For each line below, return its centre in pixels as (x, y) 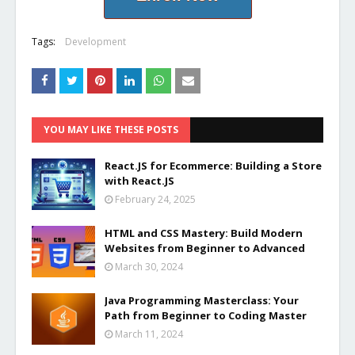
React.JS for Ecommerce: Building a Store (213, 165)
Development (95, 41)
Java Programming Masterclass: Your (202, 300)
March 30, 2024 (149, 266)
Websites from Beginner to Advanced (205, 248)
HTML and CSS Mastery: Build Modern (204, 233)
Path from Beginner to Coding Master (206, 315)
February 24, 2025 (155, 199)
